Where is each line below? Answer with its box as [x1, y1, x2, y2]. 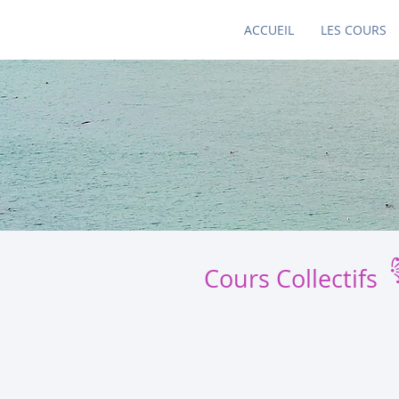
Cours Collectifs [204, 263, 378, 295]
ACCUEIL [244, 21, 294, 38]
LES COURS [321, 21, 387, 38]
